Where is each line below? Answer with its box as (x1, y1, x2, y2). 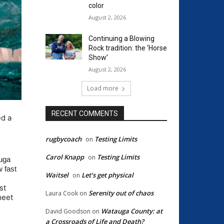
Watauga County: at (101, 206, 162, 216)
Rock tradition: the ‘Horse (88, 44, 167, 52)
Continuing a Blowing (88, 34, 154, 43)
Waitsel (45, 170, 68, 180)
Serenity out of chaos (88, 188, 153, 198)
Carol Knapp (45, 152, 84, 162)
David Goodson (45, 207, 90, 216)
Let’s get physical (81, 170, 133, 180)
